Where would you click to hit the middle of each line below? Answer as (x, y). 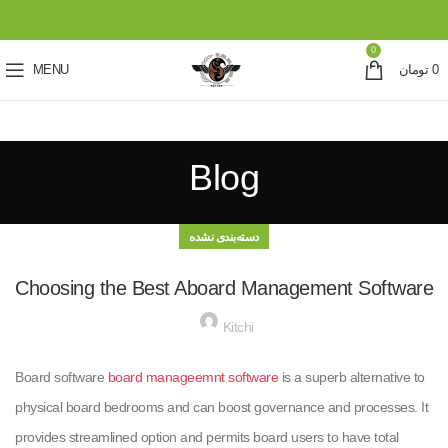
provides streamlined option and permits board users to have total (207, 437)
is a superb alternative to (351, 377)
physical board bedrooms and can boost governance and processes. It (221, 407)
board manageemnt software (192, 377)
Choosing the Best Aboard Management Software (224, 288)
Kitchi (238, 327)
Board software (61, 377)
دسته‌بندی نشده (224, 237)
